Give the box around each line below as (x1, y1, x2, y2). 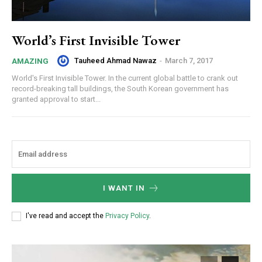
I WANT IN (102, 183, 145, 192)
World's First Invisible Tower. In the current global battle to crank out (12, 73, 238, 82)
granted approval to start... (12, 94, 101, 104)
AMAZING (12, 56, 49, 65)
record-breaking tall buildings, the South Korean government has (12, 84, 229, 93)
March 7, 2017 (165, 56, 213, 65)
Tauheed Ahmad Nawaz (74, 56, 157, 65)
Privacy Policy (105, 212, 149, 220)
